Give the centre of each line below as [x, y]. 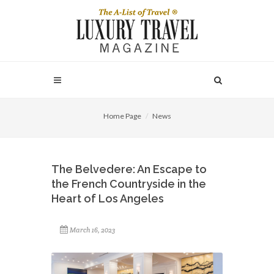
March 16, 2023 [92, 230]
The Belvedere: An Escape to [129, 169]
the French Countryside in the [129, 184]
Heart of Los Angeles [108, 198]
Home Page [122, 116]
